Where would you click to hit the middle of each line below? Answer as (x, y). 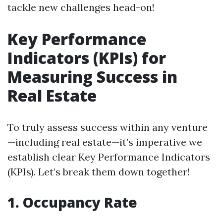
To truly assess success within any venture (108, 127)
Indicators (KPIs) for (87, 58)
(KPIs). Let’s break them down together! (99, 172)
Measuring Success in (92, 77)
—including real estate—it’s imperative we (105, 142)
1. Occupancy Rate (72, 202)
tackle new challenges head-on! (81, 7)
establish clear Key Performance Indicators (109, 157)
